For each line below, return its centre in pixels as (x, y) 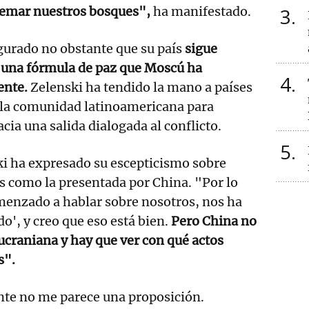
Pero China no (214, 221)
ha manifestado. (201, 11)
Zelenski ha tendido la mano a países (140, 87)
